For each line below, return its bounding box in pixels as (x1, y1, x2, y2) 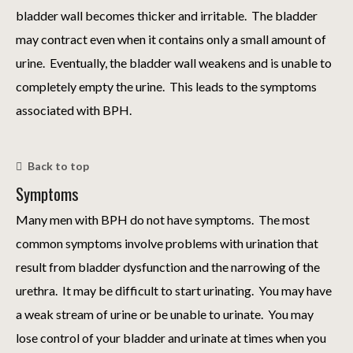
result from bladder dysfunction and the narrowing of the (16, 259, 320, 275)
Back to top (28, 159, 89, 173)
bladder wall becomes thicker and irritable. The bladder (16, 8, 318, 24)
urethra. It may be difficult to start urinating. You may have (16, 283, 332, 299)
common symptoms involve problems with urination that (16, 236, 318, 251)
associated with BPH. (16, 102, 132, 118)
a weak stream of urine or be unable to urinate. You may (16, 307, 314, 322)
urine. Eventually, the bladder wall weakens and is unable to (16, 55, 332, 71)
